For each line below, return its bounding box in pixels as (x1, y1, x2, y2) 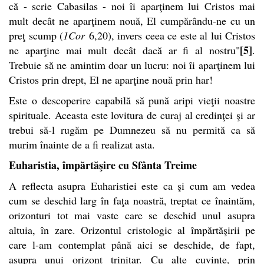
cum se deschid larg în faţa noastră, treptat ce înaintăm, (9, 193, 255, 207)
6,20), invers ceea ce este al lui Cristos (85, 28, 255, 42)
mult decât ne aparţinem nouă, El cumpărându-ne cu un (9, 13, 255, 28)
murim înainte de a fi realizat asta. (9, 137, 155, 151)
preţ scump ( (9, 28, 63, 42)
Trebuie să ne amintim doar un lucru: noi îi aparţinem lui (9, 57, 255, 72)
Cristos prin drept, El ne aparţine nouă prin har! (9, 72, 213, 87)
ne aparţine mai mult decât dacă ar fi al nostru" (9, 42, 240, 57)
